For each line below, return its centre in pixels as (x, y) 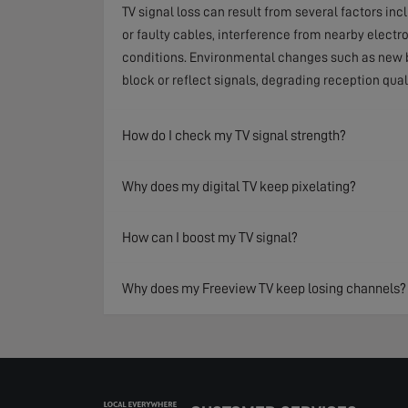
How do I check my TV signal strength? (234, 135)
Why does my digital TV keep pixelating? (239, 186)
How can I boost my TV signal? (210, 237)
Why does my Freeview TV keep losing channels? (264, 288)
